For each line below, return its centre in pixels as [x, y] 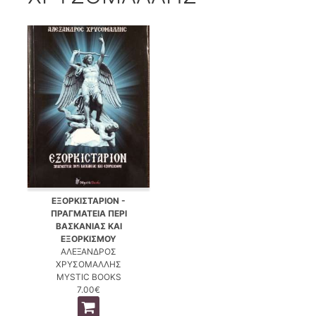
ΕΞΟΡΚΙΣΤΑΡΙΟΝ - [89, 200]
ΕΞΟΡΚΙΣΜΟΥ [89, 238]
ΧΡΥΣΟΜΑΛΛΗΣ [89, 264]
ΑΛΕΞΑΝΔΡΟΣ [89, 251]
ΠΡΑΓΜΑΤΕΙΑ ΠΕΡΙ [89, 213]
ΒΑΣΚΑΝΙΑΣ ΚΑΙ [89, 226]
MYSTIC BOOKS [89, 276]
